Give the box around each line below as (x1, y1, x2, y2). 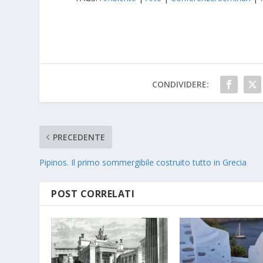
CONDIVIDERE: (152, 79, 210, 90)
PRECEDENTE (53, 131, 106, 143)
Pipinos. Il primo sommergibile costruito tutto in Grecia (39, 157, 247, 168)
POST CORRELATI (51, 187, 135, 201)
